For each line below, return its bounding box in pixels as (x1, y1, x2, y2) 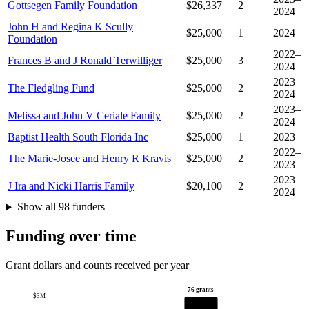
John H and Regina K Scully (8, 21, 133, 33)
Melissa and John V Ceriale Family (8, 110, 161, 122)
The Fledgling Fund (8, 82, 94, 94)
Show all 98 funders (17, 201, 105, 213)
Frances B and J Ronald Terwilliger (8, 54, 162, 67)
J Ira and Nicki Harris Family (8, 180, 134, 192)
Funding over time (6, 227, 137, 246)
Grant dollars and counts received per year (6, 259, 189, 272)
